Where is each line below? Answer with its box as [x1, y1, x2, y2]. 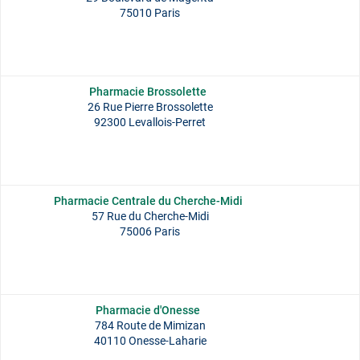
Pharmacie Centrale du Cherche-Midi [53, 194, 243, 207]
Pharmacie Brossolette [89, 85, 207, 98]
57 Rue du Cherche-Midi [91, 210, 209, 223]
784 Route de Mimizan [94, 319, 206, 332]
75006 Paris [120, 225, 180, 238]
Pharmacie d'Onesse [96, 304, 200, 317]
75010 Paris [120, 6, 180, 19]
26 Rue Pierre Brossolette [87, 100, 213, 113]
